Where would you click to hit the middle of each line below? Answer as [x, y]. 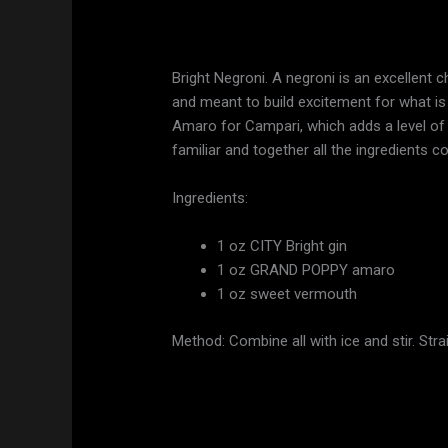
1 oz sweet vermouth [287, 294]
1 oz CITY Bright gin [282, 246]
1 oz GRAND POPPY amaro [306, 270]
